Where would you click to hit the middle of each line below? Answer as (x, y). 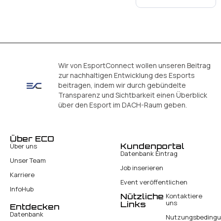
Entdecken (35, 206)
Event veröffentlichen (154, 182)
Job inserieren (142, 167)
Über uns (23, 146)
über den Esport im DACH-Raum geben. (122, 105)
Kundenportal (152, 146)
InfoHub (22, 189)
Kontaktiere (184, 196)
